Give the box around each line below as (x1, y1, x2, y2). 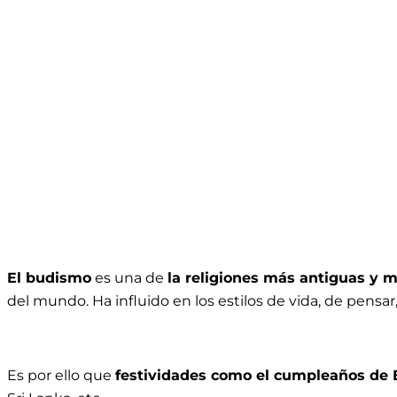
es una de (91, 269, 167, 286)
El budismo (7, 269, 91, 286)
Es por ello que (7, 366, 115, 384)
